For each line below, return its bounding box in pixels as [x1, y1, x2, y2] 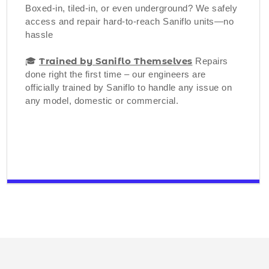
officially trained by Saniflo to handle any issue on [25, 82, 232, 92]
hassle [25, 29, 53, 40]
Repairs [192, 55, 228, 66]
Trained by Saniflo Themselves [39, 55, 193, 67]
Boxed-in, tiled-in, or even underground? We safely [25, 2, 237, 13]
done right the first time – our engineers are [25, 68, 206, 79]
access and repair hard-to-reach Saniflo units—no [25, 16, 234, 26]
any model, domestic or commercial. [25, 95, 178, 106]
